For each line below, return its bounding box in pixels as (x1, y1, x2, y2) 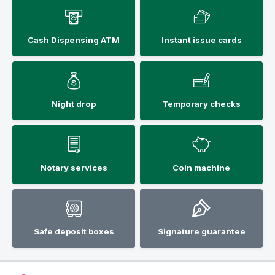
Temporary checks (162, 98, 241, 109)
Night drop (52, 98, 96, 109)
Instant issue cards (161, 34, 242, 45)
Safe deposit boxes (33, 226, 114, 236)
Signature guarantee (157, 226, 246, 236)
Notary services (40, 162, 107, 172)
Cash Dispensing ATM (28, 34, 120, 45)
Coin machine (172, 162, 230, 172)
